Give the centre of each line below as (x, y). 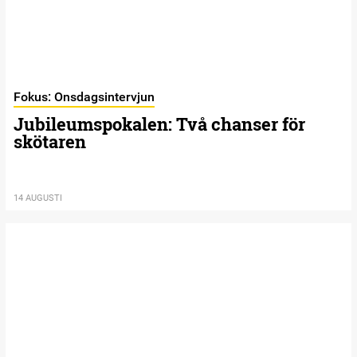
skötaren (50, 142)
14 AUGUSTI (38, 198)
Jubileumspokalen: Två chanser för (159, 124)
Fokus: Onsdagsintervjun (84, 97)
